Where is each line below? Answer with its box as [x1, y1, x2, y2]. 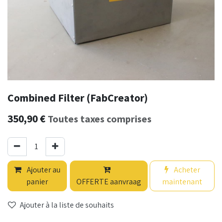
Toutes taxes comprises [48, 112, 152, 125]
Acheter [172, 165, 200, 175]
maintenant [162, 176, 203, 187]
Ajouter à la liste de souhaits [20, 200, 114, 210]
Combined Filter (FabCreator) [7, 91, 148, 105]
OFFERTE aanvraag [76, 176, 142, 187]
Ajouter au [25, 165, 61, 175]
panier [26, 176, 49, 187]
